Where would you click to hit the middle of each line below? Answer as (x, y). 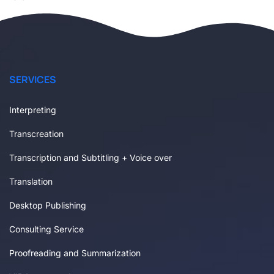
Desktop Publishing (48, 205)
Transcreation (36, 133)
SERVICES (33, 79)
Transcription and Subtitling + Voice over (91, 157)
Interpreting (33, 109)
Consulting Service (46, 229)
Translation (31, 181)
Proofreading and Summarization (75, 253)
